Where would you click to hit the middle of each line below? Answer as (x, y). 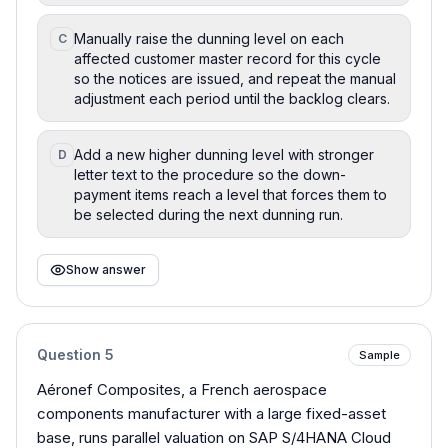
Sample (379, 354)
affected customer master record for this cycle (227, 58)
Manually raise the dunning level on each (209, 38)
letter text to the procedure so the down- (210, 174)
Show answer (106, 269)
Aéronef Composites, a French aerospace (182, 389)
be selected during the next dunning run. (208, 214)
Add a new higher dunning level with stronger (224, 154)
